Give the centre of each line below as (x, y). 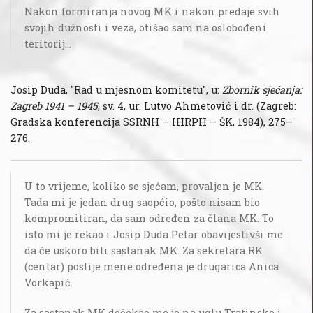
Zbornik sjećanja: (262, 90)
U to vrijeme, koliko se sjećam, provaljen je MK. (144, 187)
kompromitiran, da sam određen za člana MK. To (149, 219)
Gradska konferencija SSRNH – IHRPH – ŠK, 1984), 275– (152, 122)
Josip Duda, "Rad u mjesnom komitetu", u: (116, 90)
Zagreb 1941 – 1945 (54, 106)
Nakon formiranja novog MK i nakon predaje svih (152, 12)
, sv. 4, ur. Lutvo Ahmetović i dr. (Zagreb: (197, 106)
